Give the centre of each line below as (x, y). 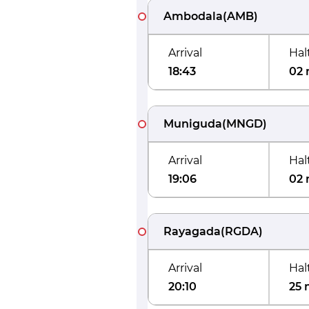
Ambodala (193, 16)
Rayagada (192, 231)
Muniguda (193, 124)
